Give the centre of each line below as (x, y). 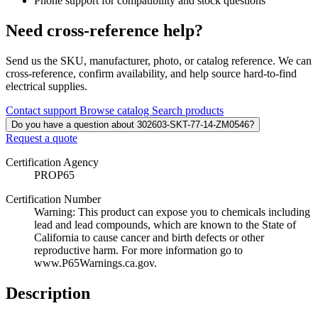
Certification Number (53, 199)
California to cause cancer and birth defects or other (149, 238)
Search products (188, 111)
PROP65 (54, 175)
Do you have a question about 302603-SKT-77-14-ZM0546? (133, 125)
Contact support (43, 111)
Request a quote (42, 138)
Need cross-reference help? (104, 31)
